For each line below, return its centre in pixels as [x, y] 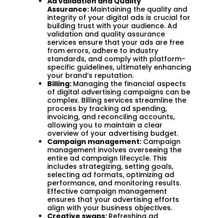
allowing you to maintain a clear [105, 125]
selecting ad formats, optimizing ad [111, 174]
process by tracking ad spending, [107, 108]
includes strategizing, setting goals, [110, 166]
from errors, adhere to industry [103, 50]
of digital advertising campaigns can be [119, 92]
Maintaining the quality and [139, 9]
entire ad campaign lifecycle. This [107, 158]
